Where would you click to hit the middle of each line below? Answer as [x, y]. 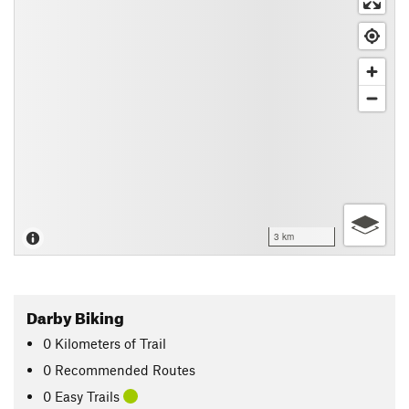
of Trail [146, 343]
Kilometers [88, 343]
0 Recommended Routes [120, 369]
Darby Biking [75, 315]
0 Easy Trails [84, 396]
